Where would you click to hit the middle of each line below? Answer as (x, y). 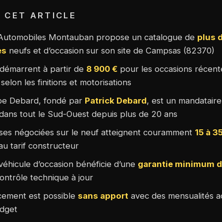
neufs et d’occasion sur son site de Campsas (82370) (110, 50)
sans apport (103, 195)
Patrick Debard (115, 100)
